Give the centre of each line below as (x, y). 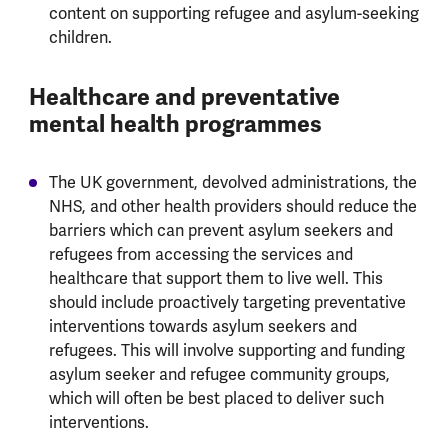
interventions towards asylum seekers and (202, 326)
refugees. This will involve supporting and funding (226, 350)
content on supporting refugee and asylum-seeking (233, 14)
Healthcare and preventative (184, 97)
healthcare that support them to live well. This (215, 278)
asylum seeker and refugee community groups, (219, 374)
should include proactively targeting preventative (227, 302)
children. (80, 38)
